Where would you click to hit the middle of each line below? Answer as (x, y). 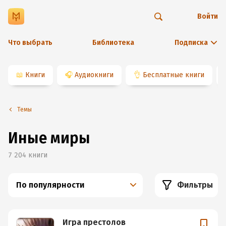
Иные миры (49, 138)
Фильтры (195, 185)
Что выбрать (30, 43)
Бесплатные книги (174, 75)
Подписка (191, 43)
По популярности (50, 185)
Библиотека (113, 43)
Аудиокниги (94, 75)
